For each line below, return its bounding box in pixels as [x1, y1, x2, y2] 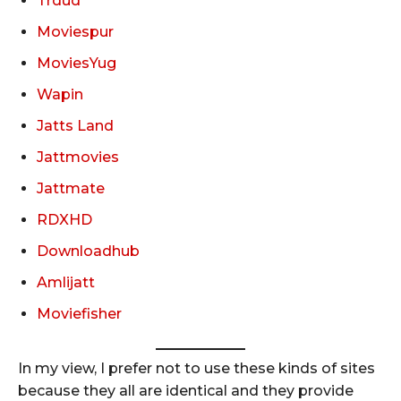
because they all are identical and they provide [18, 381, 354, 399]
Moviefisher [37, 304, 122, 322]
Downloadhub [37, 242, 140, 260]
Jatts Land [37, 116, 114, 134]
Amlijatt [37, 273, 95, 291]
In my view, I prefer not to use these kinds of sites [18, 359, 375, 377]
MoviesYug [37, 54, 116, 72]
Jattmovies [37, 148, 119, 166]
